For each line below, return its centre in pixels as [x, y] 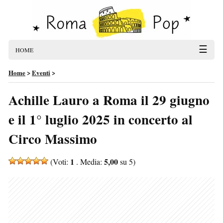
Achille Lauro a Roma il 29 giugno [109, 100]
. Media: [89, 162]
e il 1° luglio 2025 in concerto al [101, 119]
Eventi [41, 72]
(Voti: [59, 162]
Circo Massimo [53, 139]
